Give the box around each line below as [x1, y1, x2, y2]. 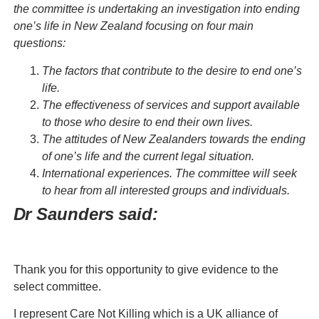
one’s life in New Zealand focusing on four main [13, 20, 253, 33]
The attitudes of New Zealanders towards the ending [41, 132, 305, 145]
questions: [13, 37, 66, 50]
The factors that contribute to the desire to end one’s [41, 64, 302, 77]
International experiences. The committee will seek [41, 167, 297, 179]
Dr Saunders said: [13, 204, 158, 224]
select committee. [13, 280, 101, 293]
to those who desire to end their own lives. [41, 115, 253, 128]
